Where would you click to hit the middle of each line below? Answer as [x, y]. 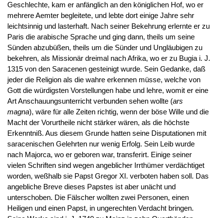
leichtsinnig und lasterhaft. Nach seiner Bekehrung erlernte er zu [108, 26]
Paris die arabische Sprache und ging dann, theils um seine [101, 37]
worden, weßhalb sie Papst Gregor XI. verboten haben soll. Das [108, 176]
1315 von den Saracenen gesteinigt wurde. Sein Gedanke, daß [106, 69]
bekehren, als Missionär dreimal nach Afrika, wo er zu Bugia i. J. [109, 58]
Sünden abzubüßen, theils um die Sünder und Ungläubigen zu [105, 47]
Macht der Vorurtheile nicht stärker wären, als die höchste [98, 122]
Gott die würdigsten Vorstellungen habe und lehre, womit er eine [108, 90]
